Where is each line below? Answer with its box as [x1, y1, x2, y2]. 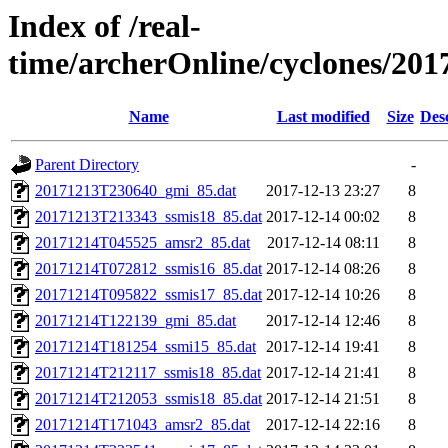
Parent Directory [35, 156, 139, 174]
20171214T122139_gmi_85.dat [35, 312, 236, 330]
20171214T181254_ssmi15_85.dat [35, 338, 256, 356]
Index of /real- [8, 8, 201, 44]
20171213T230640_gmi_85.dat [35, 182, 236, 200]
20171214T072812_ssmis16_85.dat [35, 260, 262, 278]
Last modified [276, 108, 370, 126]
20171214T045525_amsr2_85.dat [35, 234, 250, 252]
